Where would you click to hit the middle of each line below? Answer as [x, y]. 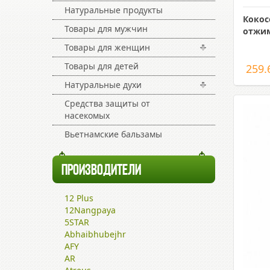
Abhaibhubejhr [95, 234]
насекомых [87, 115]
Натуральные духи [103, 85]
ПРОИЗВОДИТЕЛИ [101, 171]
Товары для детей [102, 66]
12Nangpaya [90, 210]
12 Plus [79, 198]
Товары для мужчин [106, 29]
